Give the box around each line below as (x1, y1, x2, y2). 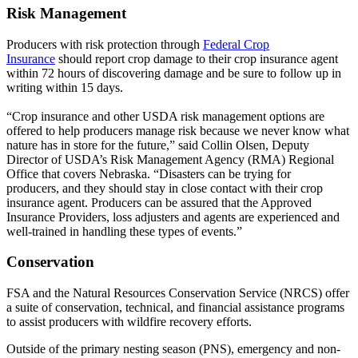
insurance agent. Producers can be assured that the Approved (6, 195, 312, 209)
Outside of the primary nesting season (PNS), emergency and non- (6, 342, 340, 356)
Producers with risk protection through (6, 37, 203, 51)
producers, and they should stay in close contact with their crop (6, 181, 323, 195)
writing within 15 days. (6, 80, 123, 94)
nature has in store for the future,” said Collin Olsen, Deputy (6, 137, 309, 152)
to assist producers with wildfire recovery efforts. (6, 315, 255, 329)
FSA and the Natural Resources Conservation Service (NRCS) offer (6, 286, 349, 300)
